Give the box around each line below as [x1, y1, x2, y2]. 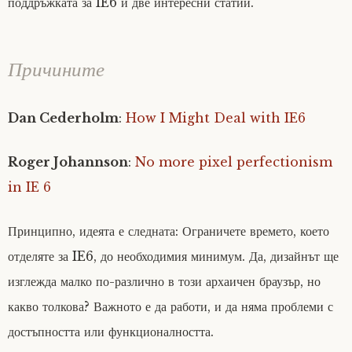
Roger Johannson [8, 154, 128, 170]
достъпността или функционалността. [8, 324, 214, 339]
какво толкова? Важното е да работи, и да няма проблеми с [8, 299, 333, 314]
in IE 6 [8, 179, 51, 195]
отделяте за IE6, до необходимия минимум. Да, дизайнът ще [8, 248, 339, 264]
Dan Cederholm [8, 110, 119, 126]
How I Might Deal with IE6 [126, 110, 306, 126]
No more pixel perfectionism [135, 154, 332, 170]
